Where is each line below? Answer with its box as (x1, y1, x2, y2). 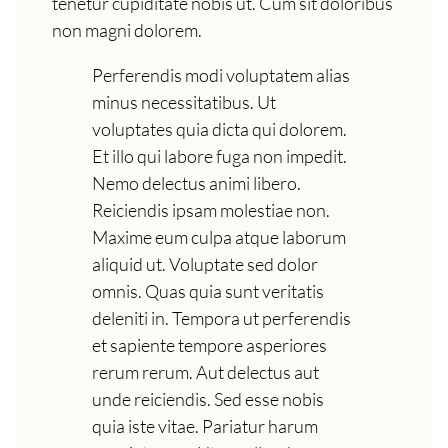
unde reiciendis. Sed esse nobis (92, 387, 324, 410)
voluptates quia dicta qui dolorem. (92, 117, 347, 140)
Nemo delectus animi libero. (92, 171, 301, 194)
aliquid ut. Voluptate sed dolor (92, 252, 318, 275)
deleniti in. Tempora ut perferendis (92, 306, 351, 329)
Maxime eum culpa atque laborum (92, 225, 346, 248)
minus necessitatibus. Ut (92, 90, 276, 113)
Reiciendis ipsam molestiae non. (92, 198, 330, 221)
